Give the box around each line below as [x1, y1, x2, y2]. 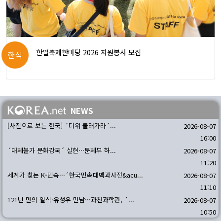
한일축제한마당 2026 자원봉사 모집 [36, 46, 141, 57]
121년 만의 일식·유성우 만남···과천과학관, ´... [7, 194, 134, 204]
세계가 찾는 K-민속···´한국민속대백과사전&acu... [7, 170, 143, 180]
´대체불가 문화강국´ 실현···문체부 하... [7, 145, 116, 155]
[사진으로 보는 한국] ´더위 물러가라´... [7, 120, 116, 130]
